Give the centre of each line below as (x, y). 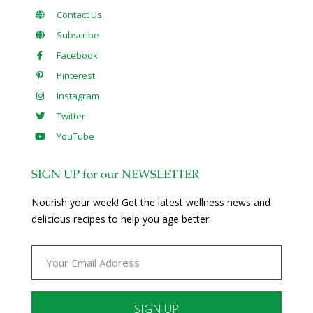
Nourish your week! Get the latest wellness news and (151, 202)
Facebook (76, 55)
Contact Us (78, 14)
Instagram (77, 95)
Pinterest (75, 75)
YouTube (74, 136)
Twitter (70, 116)
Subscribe (77, 35)
